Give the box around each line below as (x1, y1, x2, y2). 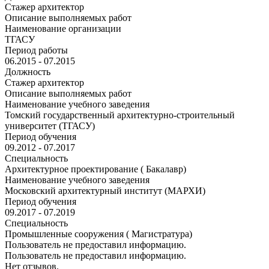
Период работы (5, 44, 68, 55)
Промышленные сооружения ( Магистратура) (5, 228, 192, 239)
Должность (5, 66, 50, 77)
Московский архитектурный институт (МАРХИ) (5, 185, 205, 196)
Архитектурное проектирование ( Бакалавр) (5, 163, 186, 174)
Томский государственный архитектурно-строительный (5, 109, 235, 120)
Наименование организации (5, 23, 121, 34)
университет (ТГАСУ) (5, 120, 95, 131)
